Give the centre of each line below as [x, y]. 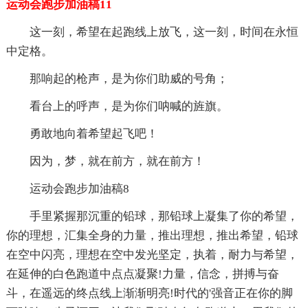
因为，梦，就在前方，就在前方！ [117, 162]
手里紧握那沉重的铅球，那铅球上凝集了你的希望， [164, 217]
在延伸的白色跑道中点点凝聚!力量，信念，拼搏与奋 [142, 274]
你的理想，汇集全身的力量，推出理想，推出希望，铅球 [152, 236]
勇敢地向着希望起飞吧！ [93, 134]
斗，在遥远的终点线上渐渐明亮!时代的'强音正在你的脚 [149, 294]
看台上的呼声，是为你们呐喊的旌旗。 [129, 107]
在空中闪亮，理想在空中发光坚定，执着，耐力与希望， [152, 255]
